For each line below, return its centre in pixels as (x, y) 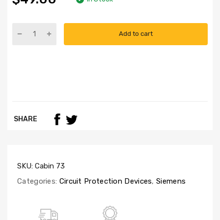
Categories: (37, 181)
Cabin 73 (50, 166)
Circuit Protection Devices (105, 181)
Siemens (170, 181)
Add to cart (136, 34)
